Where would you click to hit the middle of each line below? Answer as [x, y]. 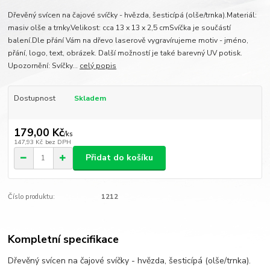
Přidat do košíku [119, 158]
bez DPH [58, 142]
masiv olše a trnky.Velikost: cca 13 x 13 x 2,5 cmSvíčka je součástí [120, 28]
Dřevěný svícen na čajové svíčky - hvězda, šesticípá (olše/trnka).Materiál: [133, 15]
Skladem [90, 99]
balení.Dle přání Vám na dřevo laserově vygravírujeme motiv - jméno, [128, 41]
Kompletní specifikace [64, 240]
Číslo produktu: [32, 196]
